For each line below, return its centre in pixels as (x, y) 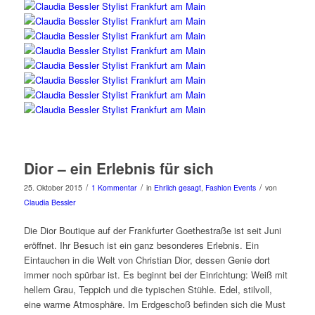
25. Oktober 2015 (53, 187)
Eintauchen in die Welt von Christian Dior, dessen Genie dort (147, 259)
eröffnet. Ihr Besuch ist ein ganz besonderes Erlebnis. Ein (141, 245)
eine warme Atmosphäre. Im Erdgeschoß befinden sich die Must (154, 304)
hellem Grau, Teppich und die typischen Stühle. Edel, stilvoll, (148, 289)
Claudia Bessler (50, 202)
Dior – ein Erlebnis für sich (118, 168)
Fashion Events (230, 187)
